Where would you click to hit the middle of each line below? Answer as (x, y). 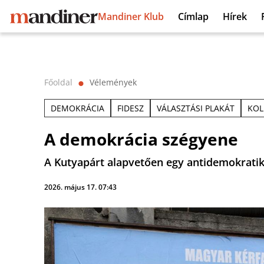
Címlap (193, 16)
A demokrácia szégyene (141, 139)
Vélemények (113, 82)
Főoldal (58, 82)
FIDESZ (131, 108)
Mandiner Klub (131, 16)
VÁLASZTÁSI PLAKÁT (196, 108)
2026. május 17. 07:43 (80, 187)
